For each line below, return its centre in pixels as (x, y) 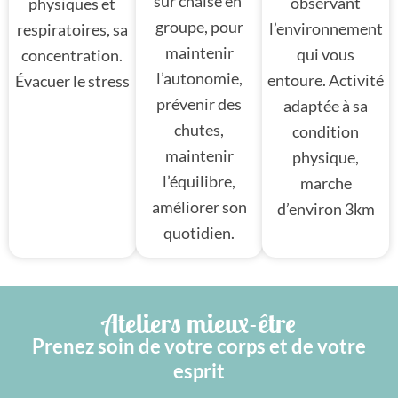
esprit (199, 370)
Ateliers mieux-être (199, 324)
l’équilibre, (199, 181)
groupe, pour (199, 26)
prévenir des (199, 103)
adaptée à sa (326, 105)
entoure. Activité (326, 80)
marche (326, 183)
